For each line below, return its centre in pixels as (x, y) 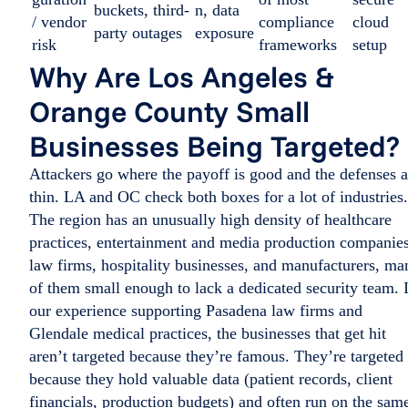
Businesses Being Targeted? (214, 146)
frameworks (298, 45)
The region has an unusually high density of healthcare (210, 219)
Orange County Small (169, 111)
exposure (224, 33)
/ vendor (59, 22)
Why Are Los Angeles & (182, 76)
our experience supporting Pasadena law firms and (196, 311)
